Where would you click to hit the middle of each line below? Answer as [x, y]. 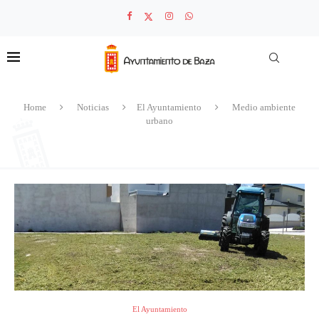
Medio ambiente [264, 107]
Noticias [93, 107]
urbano [159, 121]
